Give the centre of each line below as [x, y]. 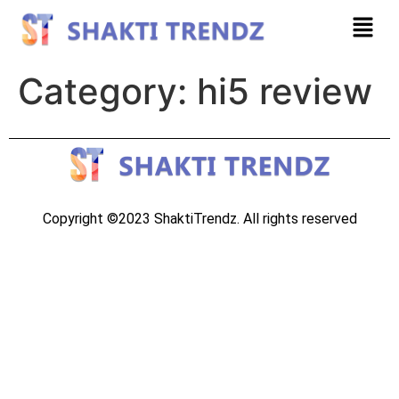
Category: [107, 91]
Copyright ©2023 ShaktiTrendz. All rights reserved [199, 218]
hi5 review [285, 91]
